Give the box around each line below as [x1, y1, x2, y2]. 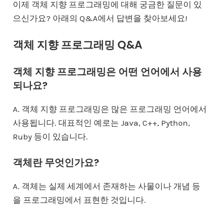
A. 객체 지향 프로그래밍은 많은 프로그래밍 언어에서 [12, 104, 207, 114]
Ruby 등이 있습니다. [12, 131, 88, 141]
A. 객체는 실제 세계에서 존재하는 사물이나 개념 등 [12, 181, 200, 191]
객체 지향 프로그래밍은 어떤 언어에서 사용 [12, 64, 202, 79]
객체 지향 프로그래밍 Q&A [12, 37, 142, 53]
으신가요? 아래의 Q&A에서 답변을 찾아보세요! [12, 13, 187, 23]
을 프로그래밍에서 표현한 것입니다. [12, 194, 146, 205]
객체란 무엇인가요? [12, 155, 99, 169]
